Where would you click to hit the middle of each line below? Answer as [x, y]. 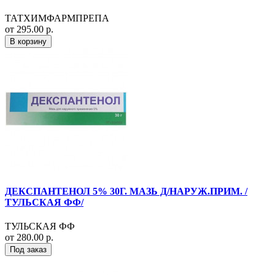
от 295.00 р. [29, 29]
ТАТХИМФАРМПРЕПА [57, 18]
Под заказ [28, 250]
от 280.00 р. [29, 238]
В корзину [28, 41]
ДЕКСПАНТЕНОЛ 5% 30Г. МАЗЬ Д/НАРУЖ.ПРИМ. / [126, 192]
